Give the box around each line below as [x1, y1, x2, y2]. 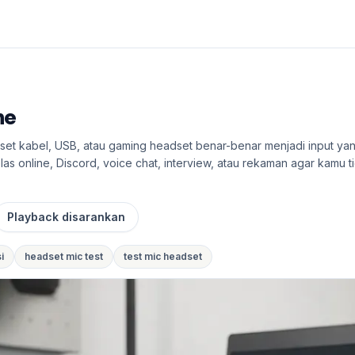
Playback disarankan [7, 210, 125, 223]
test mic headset [124, 250, 202, 262]
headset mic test [25, 250, 103, 262]
